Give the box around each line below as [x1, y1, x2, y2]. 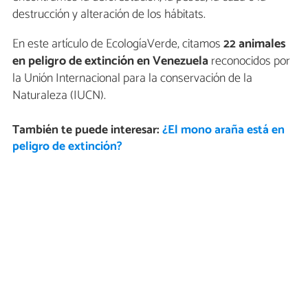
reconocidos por [208, 50, 290, 71]
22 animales [223, 33, 286, 54]
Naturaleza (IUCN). [12, 85, 106, 106]
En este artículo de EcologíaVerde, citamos [12, 33, 223, 54]
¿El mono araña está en [162, 120, 285, 141]
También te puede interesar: [12, 120, 162, 141]
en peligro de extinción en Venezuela [12, 50, 208, 71]
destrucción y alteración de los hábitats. [12, 3, 206, 25]
